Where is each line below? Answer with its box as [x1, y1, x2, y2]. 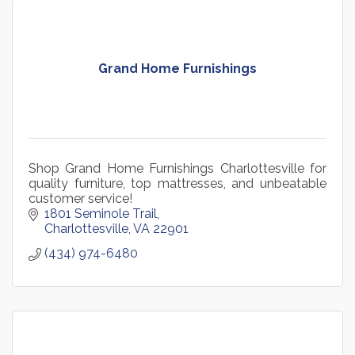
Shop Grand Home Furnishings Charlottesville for [29, 160, 326, 176]
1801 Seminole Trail [44, 205, 157, 221]
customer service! [29, 190, 132, 206]
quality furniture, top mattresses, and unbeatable [29, 175, 326, 191]
